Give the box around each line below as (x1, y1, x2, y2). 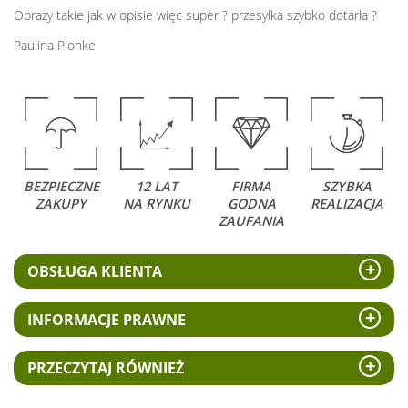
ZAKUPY (36, 194, 87, 212)
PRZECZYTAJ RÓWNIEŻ (27, 357, 184, 378)
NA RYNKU (122, 194, 190, 212)
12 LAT (135, 177, 178, 195)
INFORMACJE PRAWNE (27, 309, 186, 330)
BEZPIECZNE (23, 177, 99, 195)
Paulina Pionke (14, 36, 96, 54)
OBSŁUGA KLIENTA (27, 260, 162, 281)
